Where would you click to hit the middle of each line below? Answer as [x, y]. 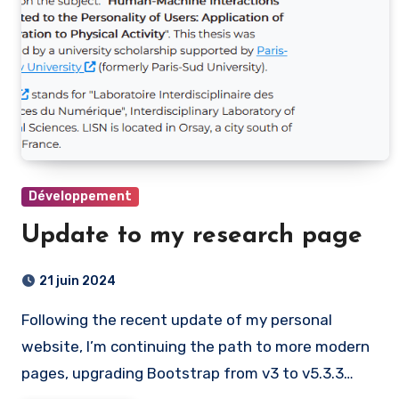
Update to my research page [192, 236]
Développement [80, 196]
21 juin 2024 [77, 281]
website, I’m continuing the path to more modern [195, 346]
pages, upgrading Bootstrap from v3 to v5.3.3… [187, 373]
